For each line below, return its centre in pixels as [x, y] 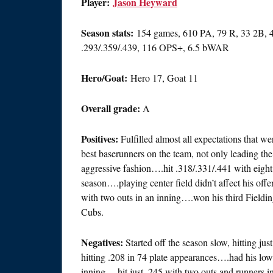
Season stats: [107, 33]
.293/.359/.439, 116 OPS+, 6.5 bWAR [155, 47]
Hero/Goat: [104, 78]
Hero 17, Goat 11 [163, 78]
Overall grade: [112, 108]
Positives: [101, 139]
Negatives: [103, 242]
